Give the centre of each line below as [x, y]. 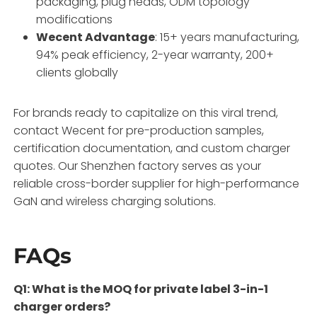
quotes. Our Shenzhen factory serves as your [138, 166]
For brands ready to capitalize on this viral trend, [146, 113]
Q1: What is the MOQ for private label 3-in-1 [141, 289]
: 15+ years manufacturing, [227, 37]
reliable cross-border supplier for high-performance [157, 183]
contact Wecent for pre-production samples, [139, 130]
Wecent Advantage [96, 37]
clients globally [77, 72]
